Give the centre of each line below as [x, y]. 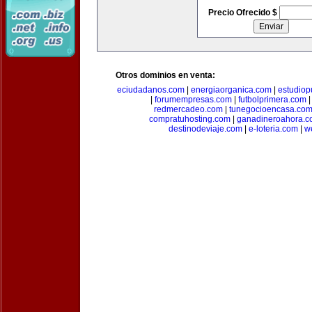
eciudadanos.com [150, 90]
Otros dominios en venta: [165, 75]
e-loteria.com [273, 129]
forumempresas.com [193, 100]
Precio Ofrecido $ [243, 13]
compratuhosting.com [189, 119]
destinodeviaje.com [205, 129]
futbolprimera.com [272, 100]
